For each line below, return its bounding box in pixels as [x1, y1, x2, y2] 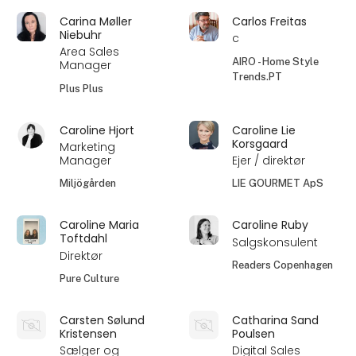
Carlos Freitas [232, 14, 308, 30]
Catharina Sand [232, 312, 319, 328]
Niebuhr [60, 27, 103, 44]
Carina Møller [60, 14, 133, 30]
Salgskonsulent [232, 234, 319, 250]
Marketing [60, 138, 116, 155]
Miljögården [60, 177, 117, 190]
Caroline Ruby [232, 217, 309, 234]
